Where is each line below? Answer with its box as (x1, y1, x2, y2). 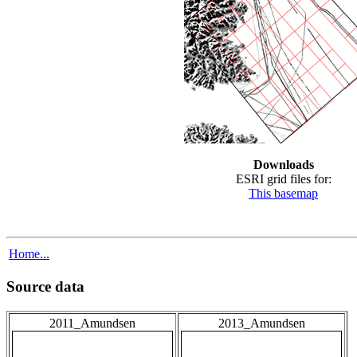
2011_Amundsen (49, 316, 135, 331)
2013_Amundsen (218, 316, 305, 331)
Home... (9, 246, 49, 261)
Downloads (253, 157, 314, 171)
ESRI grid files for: (235, 171, 331, 186)
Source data (6, 278, 84, 296)
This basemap (249, 186, 318, 200)
